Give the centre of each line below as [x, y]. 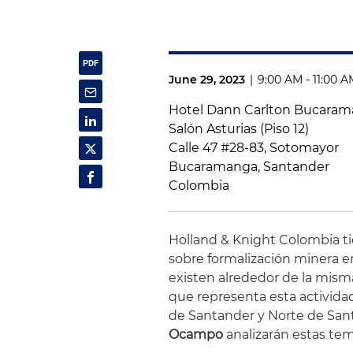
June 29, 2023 [207, 79]
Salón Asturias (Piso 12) [239, 128]
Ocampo [196, 334]
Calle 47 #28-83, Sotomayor [254, 147]
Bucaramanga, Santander [249, 166]
